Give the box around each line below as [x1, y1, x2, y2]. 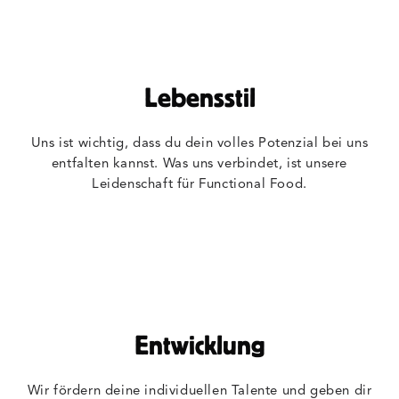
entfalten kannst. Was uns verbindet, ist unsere [51, 158, 348, 171]
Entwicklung [134, 330, 265, 360]
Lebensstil [143, 82, 256, 112]
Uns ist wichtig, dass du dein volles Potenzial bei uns [30, 137, 369, 151]
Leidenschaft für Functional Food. [92, 178, 307, 191]
